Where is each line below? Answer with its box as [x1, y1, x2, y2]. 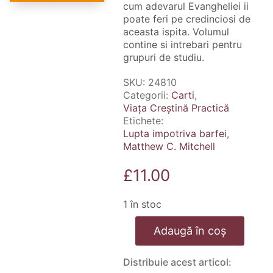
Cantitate [122, 216, 161, 227]
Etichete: [122, 114, 163, 127]
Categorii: [122, 88, 171, 101]
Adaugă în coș [153, 224, 226, 237]
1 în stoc [122, 197, 161, 210]
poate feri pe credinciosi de [122, 12, 250, 25]
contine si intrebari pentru [122, 38, 242, 51]
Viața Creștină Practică [122, 101, 229, 114]
